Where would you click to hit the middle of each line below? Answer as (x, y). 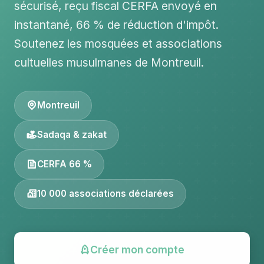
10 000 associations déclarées (105, 194)
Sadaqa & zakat (72, 135)
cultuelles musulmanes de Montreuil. (109, 62)
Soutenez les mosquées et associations (118, 44)
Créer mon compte (137, 250)
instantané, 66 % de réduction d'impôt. (116, 25)
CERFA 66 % (65, 164)
